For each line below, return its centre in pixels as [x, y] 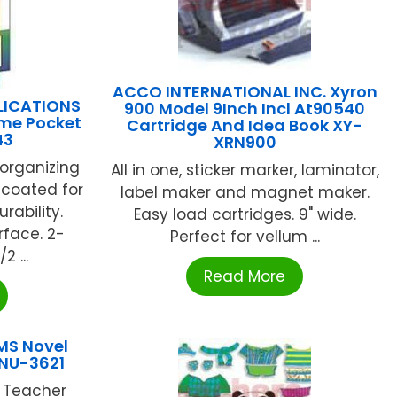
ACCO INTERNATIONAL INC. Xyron [245, 92]
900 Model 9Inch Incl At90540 [245, 109]
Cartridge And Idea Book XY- [245, 126]
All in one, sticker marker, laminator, [245, 171]
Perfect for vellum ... [245, 237]
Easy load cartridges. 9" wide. [245, 215]
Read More [245, 277]
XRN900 [245, 143]
